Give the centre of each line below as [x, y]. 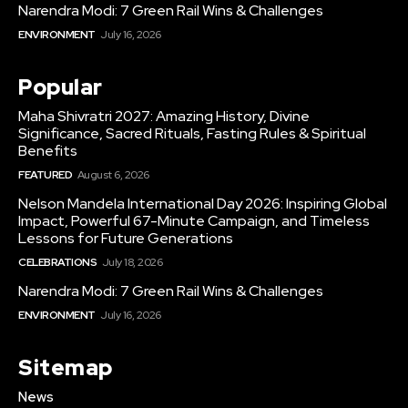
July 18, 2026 [132, 263]
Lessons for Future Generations [126, 239]
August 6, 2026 [113, 175]
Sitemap [66, 368]
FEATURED [45, 175]
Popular [61, 87]
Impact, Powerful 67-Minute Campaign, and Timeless [194, 221]
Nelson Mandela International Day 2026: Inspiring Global [203, 204]
